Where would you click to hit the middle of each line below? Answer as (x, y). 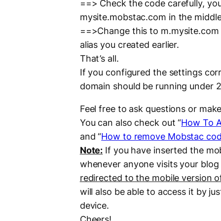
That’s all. (99, 59)
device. (94, 206)
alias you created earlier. (129, 45)
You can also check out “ (130, 123)
